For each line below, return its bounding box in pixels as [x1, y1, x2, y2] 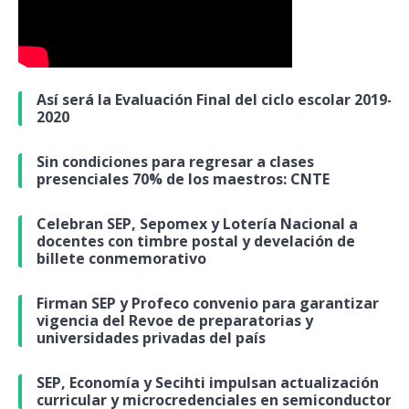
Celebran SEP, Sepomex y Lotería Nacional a [37, 214, 358, 235]
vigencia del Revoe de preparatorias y [37, 310, 313, 331]
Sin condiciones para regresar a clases [37, 152, 314, 173]
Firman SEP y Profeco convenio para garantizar [37, 293, 379, 314]
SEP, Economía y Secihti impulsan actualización [37, 372, 379, 393]
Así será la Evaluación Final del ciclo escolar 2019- [37, 89, 393, 110]
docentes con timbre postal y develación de [37, 231, 355, 252]
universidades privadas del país [37, 328, 266, 349]
